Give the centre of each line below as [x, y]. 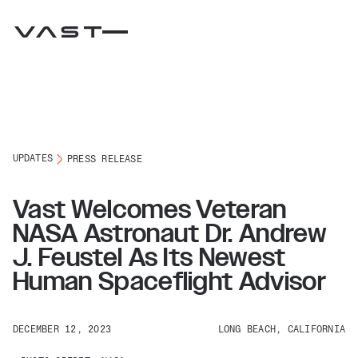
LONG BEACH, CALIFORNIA [281, 330]
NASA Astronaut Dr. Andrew [170, 234]
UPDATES [33, 159]
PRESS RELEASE [104, 159]
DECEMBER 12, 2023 [62, 330]
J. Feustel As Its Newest [149, 258]
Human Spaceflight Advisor [170, 282]
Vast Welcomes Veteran [150, 210]
